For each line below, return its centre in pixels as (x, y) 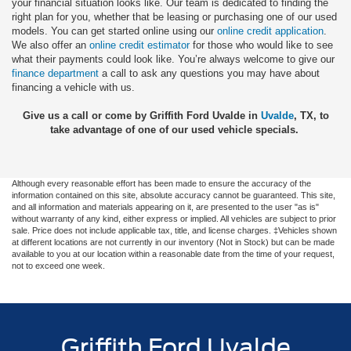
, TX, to (311, 116)
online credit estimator (139, 45)
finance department (55, 73)
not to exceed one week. (58, 266)
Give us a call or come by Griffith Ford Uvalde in (141, 116)
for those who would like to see (261, 45)
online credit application (270, 31)
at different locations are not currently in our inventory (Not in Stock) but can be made (173, 242)
